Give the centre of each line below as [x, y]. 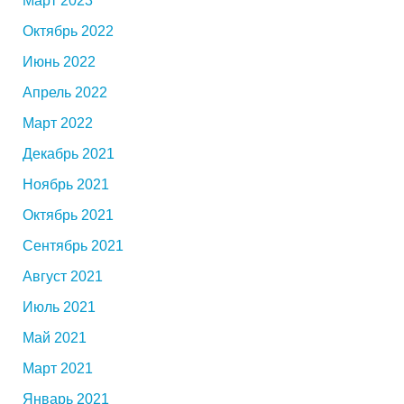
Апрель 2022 [65, 92]
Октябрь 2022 [68, 31]
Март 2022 [58, 123]
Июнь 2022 [59, 62]
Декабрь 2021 [69, 154]
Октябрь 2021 [68, 215]
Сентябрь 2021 [73, 246]
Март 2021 [58, 368]
